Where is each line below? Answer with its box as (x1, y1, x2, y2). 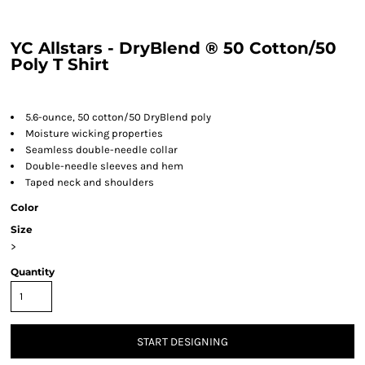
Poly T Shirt (11, 55, 109, 74)
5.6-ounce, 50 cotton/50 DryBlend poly (25, 111, 211, 123)
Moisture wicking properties (25, 127, 163, 139)
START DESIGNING (137, 335, 228, 350)
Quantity (11, 266, 55, 278)
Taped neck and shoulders (25, 176, 154, 188)
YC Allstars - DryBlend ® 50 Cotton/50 (11, 38, 336, 58)
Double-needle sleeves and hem (25, 160, 183, 172)
